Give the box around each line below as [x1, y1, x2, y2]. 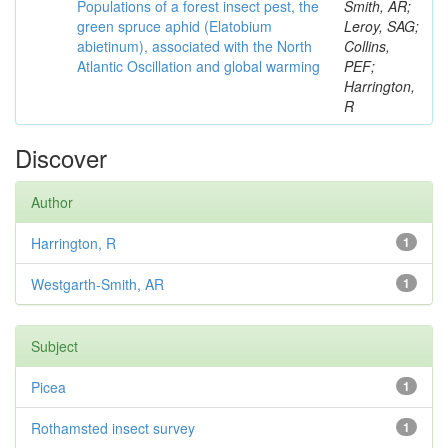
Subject [31, 336, 78, 356]
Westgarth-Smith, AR [31, 274, 164, 294]
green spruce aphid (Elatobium [77, 16, 272, 36]
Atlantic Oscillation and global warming [77, 56, 320, 76]
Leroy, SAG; [344, 16, 419, 36]
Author [31, 192, 73, 212]
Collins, [344, 36, 390, 56]
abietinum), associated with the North [77, 36, 312, 56]
